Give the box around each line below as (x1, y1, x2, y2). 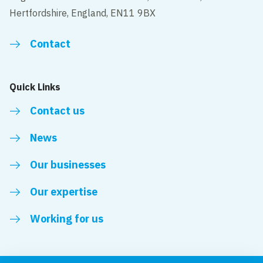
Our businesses (30, 158, 106, 172)
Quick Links (9, 81, 61, 93)
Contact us (30, 104, 85, 118)
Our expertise (30, 185, 98, 199)
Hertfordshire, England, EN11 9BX (9, 7, 156, 19)
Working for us (30, 212, 104, 226)
